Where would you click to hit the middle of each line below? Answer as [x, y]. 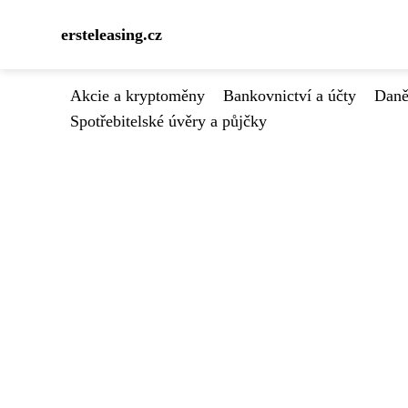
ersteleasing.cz [112, 35]
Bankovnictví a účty [290, 96]
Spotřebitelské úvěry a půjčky [168, 121]
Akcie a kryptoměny [138, 96]
